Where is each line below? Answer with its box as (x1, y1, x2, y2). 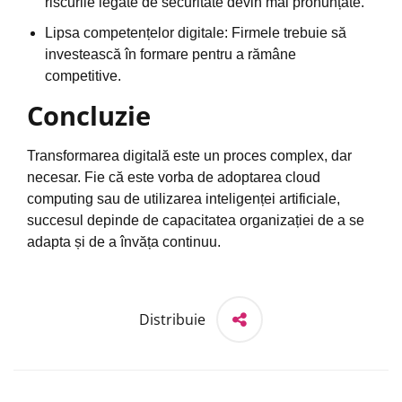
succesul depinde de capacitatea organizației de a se (27, 213, 364, 229)
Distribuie (139, 309, 205, 329)
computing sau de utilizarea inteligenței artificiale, (27, 191, 340, 207)
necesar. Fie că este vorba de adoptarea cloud (27, 170, 320, 186)
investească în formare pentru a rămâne (45, 47, 296, 63)
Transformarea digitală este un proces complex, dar (27, 148, 352, 164)
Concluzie (27, 98, 151, 134)
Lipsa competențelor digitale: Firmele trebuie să (45, 25, 346, 41)
